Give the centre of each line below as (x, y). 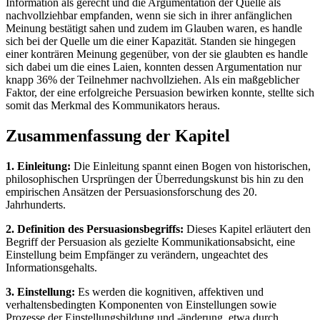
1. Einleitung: (38, 166)
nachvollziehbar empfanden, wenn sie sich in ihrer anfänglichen (149, 16)
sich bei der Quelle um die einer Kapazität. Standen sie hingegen (151, 41)
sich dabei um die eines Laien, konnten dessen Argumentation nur (154, 67)
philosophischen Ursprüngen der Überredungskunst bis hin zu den (155, 179)
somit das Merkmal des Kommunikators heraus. (113, 106)
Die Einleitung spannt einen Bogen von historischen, (191, 166)
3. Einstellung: (40, 291)
